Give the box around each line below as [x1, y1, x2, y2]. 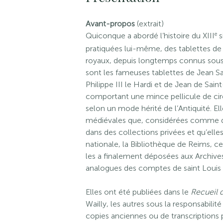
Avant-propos [86, 19, 135, 28]
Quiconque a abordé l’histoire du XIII [86, 31, 215, 40]
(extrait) [135, 19, 164, 28]
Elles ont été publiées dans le [86, 187, 191, 197]
